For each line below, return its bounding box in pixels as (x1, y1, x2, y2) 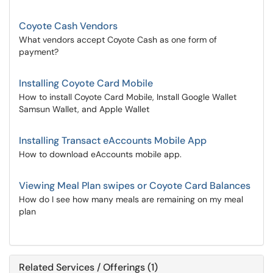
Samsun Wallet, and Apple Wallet (19, 104, 149, 115)
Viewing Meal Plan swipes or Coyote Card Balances (19, 179, 250, 192)
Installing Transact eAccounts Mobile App (19, 134, 207, 147)
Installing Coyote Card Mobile (19, 77, 153, 90)
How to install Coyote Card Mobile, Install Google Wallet (19, 91, 236, 102)
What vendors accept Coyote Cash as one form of (19, 34, 217, 45)
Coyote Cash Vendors (19, 19, 118, 32)
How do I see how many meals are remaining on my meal (19, 194, 243, 205)
